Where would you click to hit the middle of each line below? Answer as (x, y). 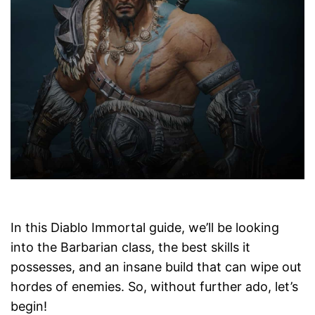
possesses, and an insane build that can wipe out (156, 267)
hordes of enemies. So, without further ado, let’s (154, 287)
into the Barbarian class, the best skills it (130, 247)
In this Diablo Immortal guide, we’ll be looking (145, 228)
